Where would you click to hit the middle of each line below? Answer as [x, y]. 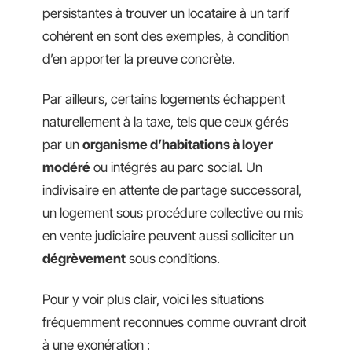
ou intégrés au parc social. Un [176, 167]
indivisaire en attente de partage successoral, [172, 190]
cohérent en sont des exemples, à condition [166, 36]
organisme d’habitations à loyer [178, 145]
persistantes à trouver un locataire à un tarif [166, 13]
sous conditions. [173, 258]
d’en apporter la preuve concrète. [139, 59]
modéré [66, 167]
